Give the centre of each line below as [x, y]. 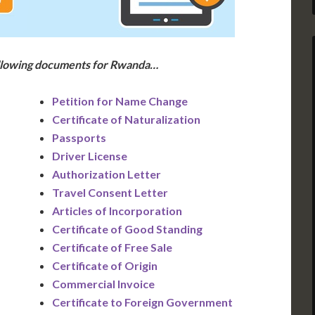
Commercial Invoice [103, 284]
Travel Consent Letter [110, 192]
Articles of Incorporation [117, 211]
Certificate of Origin [105, 265]
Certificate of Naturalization [126, 119]
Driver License [90, 156]
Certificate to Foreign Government [142, 302]
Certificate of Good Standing [127, 229]
